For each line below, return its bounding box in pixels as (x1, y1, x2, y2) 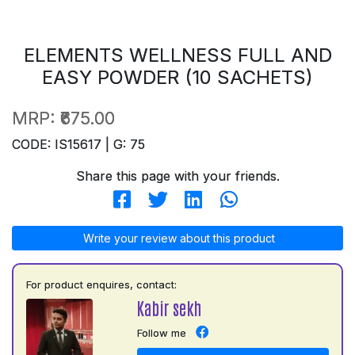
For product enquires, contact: (26, 277, 177, 291)
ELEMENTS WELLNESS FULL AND (23, 43, 332, 67)
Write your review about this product (80, 231, 275, 245)
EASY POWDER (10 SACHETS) (42, 65, 313, 89)
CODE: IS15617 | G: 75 (12, 136, 145, 152)
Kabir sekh (136, 296, 201, 319)
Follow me (136, 326, 186, 339)
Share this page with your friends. (75, 167, 280, 184)
